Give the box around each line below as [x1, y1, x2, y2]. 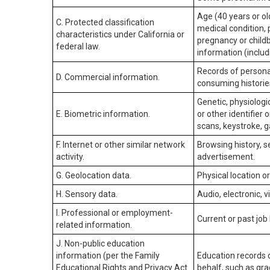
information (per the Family [56, 251, 160, 260]
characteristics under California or [56, 30, 184, 39]
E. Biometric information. [56, 109, 150, 119]
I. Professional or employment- [56, 208, 173, 218]
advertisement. [197, 152, 255, 162]
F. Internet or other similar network [56, 140, 185, 149]
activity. [56, 152, 84, 162]
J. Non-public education [56, 239, 145, 248]
